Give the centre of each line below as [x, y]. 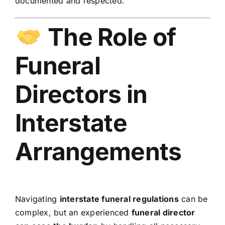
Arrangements [98, 151]
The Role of [109, 37]
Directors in [81, 94]
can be [193, 199]
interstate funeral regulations [119, 199]
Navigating [37, 199]
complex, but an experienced [73, 212]
